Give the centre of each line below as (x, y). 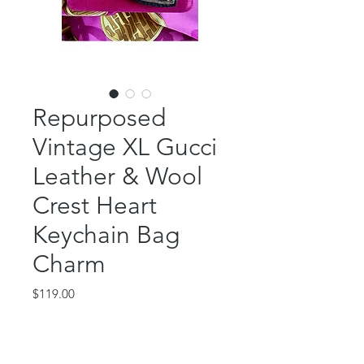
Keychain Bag (106, 235)
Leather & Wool (117, 177)
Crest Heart (95, 206)
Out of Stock (130, 337)
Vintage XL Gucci (125, 147)
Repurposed (99, 118)
